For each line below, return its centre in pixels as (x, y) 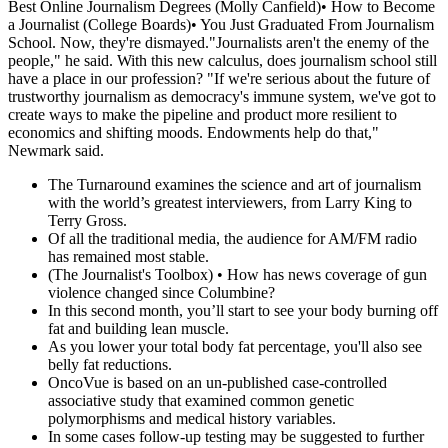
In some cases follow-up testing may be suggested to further (236, 437)
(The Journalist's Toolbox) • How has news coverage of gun (237, 275)
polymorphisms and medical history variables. (192, 419)
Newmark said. (56, 151)
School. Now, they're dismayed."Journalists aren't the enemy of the (218, 43)
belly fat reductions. (110, 365)
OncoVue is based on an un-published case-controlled (217, 383)
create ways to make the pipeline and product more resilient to (202, 115)
